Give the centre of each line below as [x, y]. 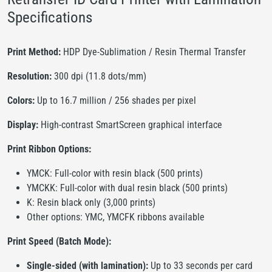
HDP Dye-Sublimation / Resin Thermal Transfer [153, 52]
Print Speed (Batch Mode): [59, 241]
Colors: [21, 100]
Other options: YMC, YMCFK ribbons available [116, 217]
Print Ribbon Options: [49, 149]
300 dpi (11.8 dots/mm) [99, 76]
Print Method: [34, 52]
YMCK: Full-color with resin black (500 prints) [115, 173]
